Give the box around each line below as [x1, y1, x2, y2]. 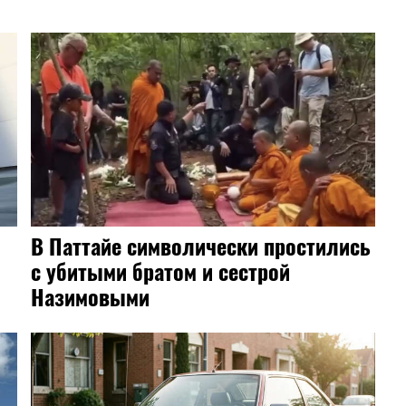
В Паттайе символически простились [31, 228, 371, 262]
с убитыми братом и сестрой [31, 254, 290, 287]
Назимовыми [31, 279, 150, 313]
